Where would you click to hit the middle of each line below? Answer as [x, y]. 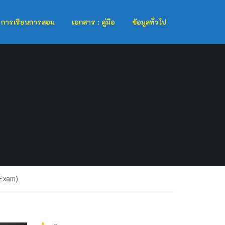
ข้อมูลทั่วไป [149, 22]
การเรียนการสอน [28, 22]
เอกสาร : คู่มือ [93, 22]
